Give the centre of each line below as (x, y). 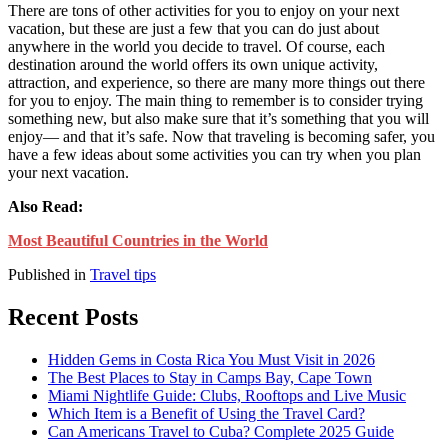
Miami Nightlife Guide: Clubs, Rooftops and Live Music (227, 395)
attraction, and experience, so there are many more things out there (216, 82)
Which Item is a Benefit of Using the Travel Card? (206, 413)
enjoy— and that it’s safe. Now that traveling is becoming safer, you (221, 136)
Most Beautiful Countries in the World (138, 240)
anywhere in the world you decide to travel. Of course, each (196, 46)
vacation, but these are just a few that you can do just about (193, 28)
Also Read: (45, 206)
